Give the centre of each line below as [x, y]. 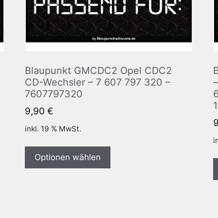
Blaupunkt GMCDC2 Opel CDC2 [98, 70]
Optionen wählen [67, 157]
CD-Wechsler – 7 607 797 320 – [97, 82]
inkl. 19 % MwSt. [53, 129]
